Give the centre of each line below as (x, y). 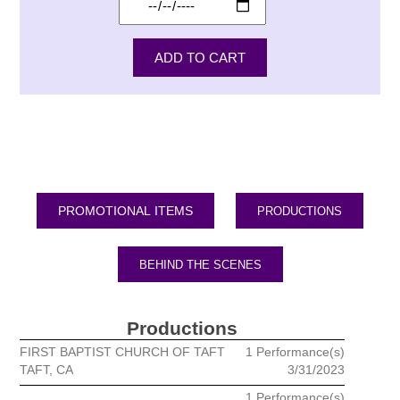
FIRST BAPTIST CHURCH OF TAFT (123, 352)
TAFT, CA (47, 370)
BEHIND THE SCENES (200, 264)
